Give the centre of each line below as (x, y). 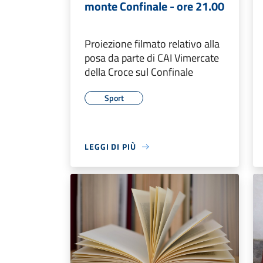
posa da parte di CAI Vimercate (152, 58)
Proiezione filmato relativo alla (152, 44)
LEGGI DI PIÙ (110, 147)
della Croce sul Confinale (139, 72)
